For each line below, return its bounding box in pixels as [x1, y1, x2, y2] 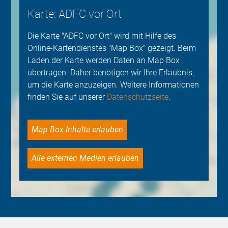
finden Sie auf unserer [27, 92, 107, 102]
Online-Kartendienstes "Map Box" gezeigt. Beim [27, 43, 196, 53]
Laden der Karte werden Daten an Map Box [27, 55, 180, 65]
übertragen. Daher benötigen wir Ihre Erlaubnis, [27, 67, 194, 77]
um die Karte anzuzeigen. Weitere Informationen [27, 79, 199, 90]
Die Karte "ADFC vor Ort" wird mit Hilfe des [27, 31, 177, 41]
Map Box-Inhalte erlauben [39, 124, 124, 134]
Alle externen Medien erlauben [37, 153, 139, 163]
